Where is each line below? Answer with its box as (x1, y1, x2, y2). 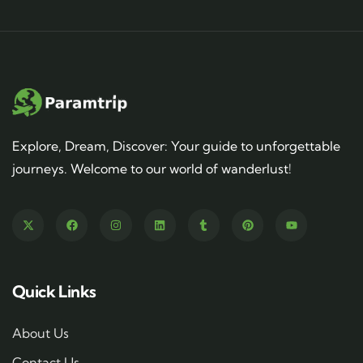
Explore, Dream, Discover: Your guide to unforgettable (12, 138, 340, 155)
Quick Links (12, 280, 96, 301)
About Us (12, 324, 69, 341)
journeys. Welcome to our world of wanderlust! (12, 160, 292, 177)
